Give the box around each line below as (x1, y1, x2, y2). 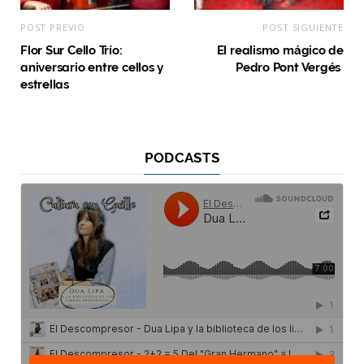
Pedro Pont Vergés (236, 60, 344, 76)
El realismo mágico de (216, 43, 344, 58)
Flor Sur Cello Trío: (20, 43, 123, 58)
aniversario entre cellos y (20, 60, 164, 76)
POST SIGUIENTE (262, 21, 344, 34)
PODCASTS (144, 149, 220, 167)
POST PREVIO (20, 21, 86, 34)
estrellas (20, 77, 69, 93)
